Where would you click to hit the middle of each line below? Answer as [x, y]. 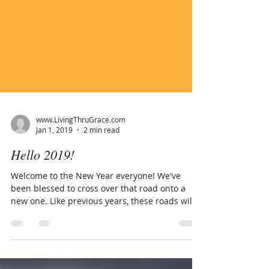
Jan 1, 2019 [54, 184]
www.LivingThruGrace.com [81, 173]
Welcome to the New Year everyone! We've [84, 230]
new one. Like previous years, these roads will [30, 255]
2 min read [101, 184]
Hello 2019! [43, 208]
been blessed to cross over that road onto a [98, 242]
